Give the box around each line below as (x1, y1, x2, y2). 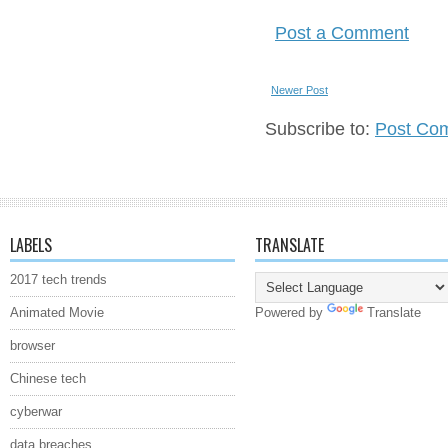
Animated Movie (10, 304, 104, 320)
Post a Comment (275, 22, 409, 43)
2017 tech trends (10, 271, 107, 287)
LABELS (10, 232, 52, 257)
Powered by (255, 304, 327, 320)
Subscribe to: (265, 118, 375, 139)
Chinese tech (10, 370, 86, 386)
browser (10, 337, 55, 353)
